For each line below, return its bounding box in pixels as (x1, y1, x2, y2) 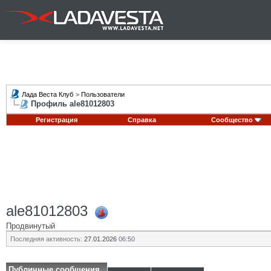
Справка (128, 116, 156, 123)
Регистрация (35, 116, 77, 123)
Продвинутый (6, 221, 55, 230)
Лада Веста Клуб (22, 91, 73, 98)
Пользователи (81, 91, 125, 98)
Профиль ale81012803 (31, 99, 114, 108)
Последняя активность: (10, 235, 82, 243)
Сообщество (211, 116, 253, 123)
